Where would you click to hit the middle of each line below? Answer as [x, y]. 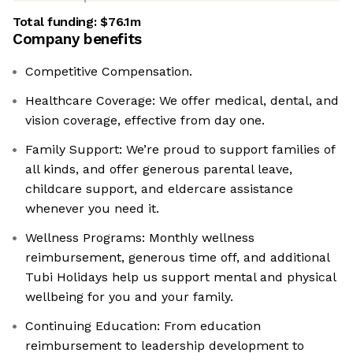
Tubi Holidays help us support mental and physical [181, 277]
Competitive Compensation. [109, 72]
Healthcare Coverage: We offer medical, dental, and [182, 101]
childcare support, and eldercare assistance [159, 189]
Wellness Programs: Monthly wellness [140, 238]
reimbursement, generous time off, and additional [178, 258]
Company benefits [77, 39]
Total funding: [57, 22]
